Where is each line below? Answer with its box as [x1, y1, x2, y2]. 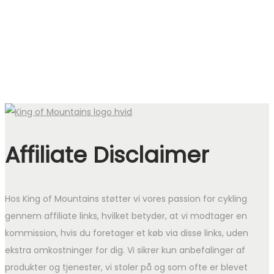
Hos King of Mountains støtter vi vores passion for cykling [5, 193, 247, 206]
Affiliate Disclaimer [5, 139, 209, 171]
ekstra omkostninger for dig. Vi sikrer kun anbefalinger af [5, 244, 245, 257]
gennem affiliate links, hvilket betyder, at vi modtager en [5, 210, 247, 223]
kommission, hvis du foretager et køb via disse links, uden [5, 227, 248, 240]
